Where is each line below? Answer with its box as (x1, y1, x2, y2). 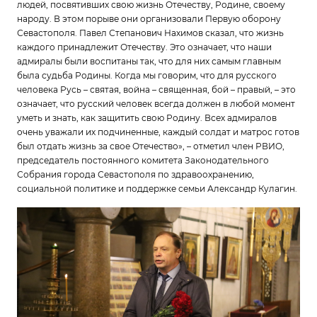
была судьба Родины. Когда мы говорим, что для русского (17, 70, 277, 81)
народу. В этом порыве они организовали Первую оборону (17, 13, 281, 25)
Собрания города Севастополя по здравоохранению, (17, 169, 254, 180)
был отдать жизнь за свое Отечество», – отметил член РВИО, (17, 141, 284, 152)
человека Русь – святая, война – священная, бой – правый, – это (17, 84, 296, 96)
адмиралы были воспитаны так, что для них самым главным (17, 56, 281, 67)
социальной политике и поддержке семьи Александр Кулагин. (17, 183, 297, 195)
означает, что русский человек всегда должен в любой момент (17, 98, 295, 110)
